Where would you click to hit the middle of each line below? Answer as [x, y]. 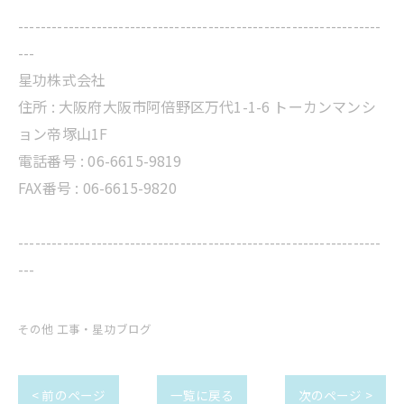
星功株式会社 [62, 80]
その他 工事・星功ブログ [85, 329]
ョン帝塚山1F [63, 134]
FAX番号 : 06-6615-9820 [97, 188]
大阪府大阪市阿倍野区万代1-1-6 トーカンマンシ [217, 107]
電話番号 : [53, 161]
